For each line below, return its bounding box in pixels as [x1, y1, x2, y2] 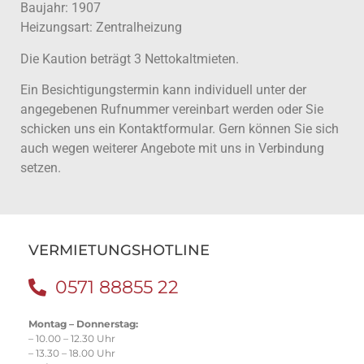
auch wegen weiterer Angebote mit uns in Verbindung [20, 141, 324, 157]
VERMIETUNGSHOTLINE [28, 241, 210, 260]
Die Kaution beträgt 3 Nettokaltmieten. [20, 50, 239, 67]
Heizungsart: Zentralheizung [20, 19, 182, 36]
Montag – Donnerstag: [28, 318, 138, 331]
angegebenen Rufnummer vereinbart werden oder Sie [20, 102, 323, 118]
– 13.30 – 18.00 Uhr [28, 347, 115, 360]
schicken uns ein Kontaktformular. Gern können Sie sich [20, 121, 339, 137]
